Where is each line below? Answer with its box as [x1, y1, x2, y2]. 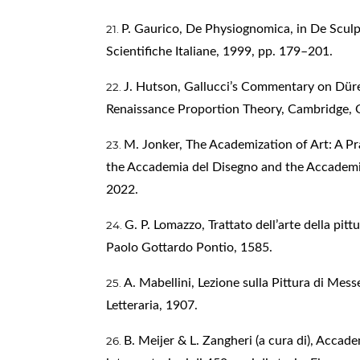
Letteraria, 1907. [105, 298, 198, 312]
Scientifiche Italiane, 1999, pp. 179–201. [105, 44, 333, 58]
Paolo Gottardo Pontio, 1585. [105, 240, 272, 254]
